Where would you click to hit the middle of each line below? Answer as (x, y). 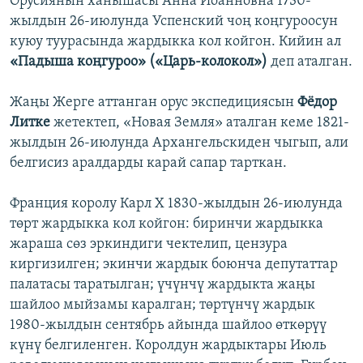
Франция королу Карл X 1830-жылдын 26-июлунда (176, 204)
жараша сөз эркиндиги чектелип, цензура (149, 245)
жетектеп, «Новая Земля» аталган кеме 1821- (201, 123)
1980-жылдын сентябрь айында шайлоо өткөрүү (168, 326)
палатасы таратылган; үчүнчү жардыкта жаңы (162, 285)
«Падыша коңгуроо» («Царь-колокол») (140, 62)
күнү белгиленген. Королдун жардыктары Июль (168, 346)
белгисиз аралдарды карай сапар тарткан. (148, 164)
